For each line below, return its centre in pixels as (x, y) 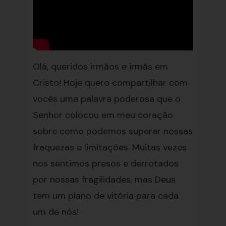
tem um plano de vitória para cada (105, 196)
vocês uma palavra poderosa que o (106, 99)
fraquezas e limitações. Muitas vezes (109, 147)
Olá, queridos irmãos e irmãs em (100, 67)
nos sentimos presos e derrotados (105, 163)
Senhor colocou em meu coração (103, 115)
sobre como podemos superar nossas (112, 131)
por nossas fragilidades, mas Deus (104, 180)
